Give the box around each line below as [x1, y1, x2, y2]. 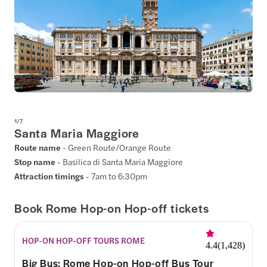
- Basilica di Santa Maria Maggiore [57, 156, 183, 168]
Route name [14, 141, 63, 154]
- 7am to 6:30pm [86, 170, 147, 182]
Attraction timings [14, 170, 86, 182]
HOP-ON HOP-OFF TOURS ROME [22, 234, 145, 246]
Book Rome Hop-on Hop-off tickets [14, 200, 209, 216]
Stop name [14, 156, 57, 168]
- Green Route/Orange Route [63, 141, 171, 154]
